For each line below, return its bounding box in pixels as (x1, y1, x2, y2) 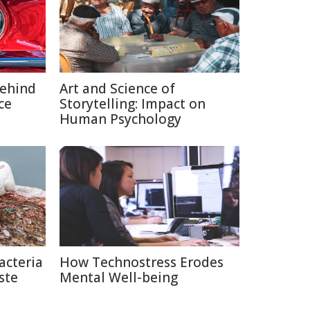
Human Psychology (60, 110, 181, 128)
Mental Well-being (60, 268, 178, 286)
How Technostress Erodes (60, 253, 224, 271)
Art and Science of (60, 80, 175, 98)
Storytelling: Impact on (60, 95, 206, 113)
